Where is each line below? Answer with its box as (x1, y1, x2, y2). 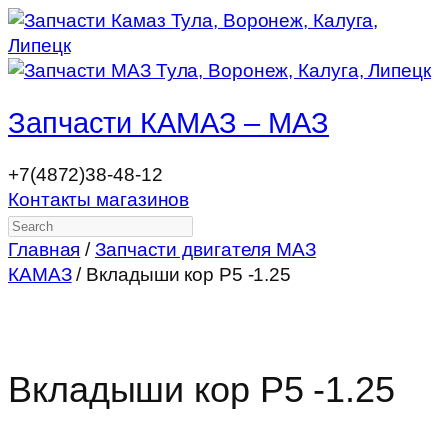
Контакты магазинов (8, 189, 190, 211)
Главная (8, 239, 81, 261)
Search (7, 213, 69, 235)
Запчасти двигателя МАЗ (95, 239, 316, 261)
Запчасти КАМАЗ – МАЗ (8, 106, 329, 139)
